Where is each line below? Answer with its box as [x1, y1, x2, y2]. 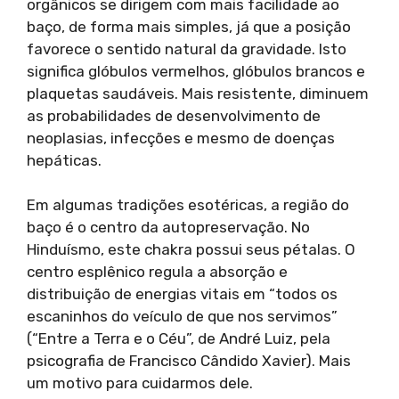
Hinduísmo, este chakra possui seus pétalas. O [27, 240, 355, 259]
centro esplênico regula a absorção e [27, 263, 288, 281]
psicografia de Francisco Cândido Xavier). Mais [27, 352, 351, 370]
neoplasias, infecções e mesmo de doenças [27, 128, 335, 147]
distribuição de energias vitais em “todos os [27, 285, 338, 304]
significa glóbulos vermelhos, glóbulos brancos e [27, 61, 365, 80]
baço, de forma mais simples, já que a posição [27, 17, 351, 36]
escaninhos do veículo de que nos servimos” [27, 307, 338, 326]
